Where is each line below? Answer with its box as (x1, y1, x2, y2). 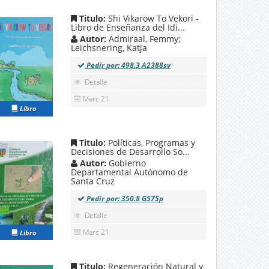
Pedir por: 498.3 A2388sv (85, 60, 171, 71)
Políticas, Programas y (108, 136, 195, 148)
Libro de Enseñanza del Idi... (71, 22, 185, 34)
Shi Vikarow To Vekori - (108, 13, 199, 25)
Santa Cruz (71, 175, 115, 187)
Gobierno (109, 157, 146, 169)
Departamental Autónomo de (71, 166, 188, 178)
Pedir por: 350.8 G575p (85, 193, 163, 204)
